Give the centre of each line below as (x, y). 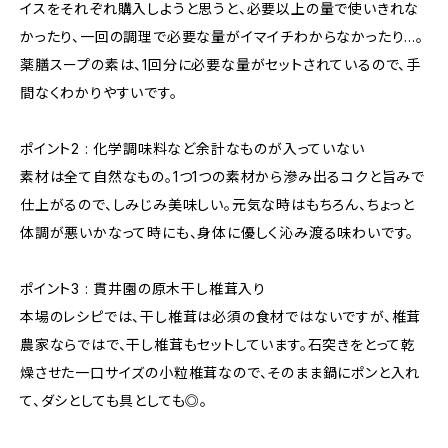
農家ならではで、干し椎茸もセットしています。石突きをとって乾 (218, 344)
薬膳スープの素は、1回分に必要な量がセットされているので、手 (220, 64)
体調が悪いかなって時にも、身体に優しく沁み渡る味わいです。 (217, 232)
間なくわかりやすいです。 (99, 92)
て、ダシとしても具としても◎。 (114, 400)
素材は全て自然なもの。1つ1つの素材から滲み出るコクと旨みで (222, 176)
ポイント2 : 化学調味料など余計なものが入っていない (192, 148)
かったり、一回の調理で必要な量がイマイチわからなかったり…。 (222, 36)
